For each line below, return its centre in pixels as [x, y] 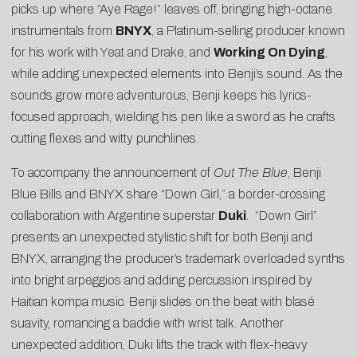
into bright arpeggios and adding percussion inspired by [162, 280]
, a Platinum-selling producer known [248, 31]
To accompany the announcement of [112, 173]
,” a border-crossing [272, 194]
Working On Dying [269, 53]
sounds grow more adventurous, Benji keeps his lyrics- [161, 96]
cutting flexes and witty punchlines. [105, 139]
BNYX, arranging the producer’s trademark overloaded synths [178, 259]
